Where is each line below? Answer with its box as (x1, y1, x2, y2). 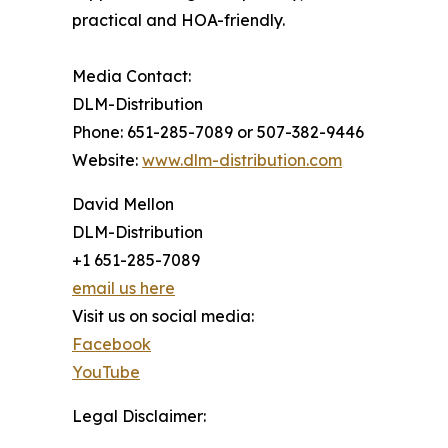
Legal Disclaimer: (72, 406, 206, 427)
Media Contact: (72, 66, 191, 87)
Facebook (72, 334, 151, 355)
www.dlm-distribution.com (142, 150, 342, 171)
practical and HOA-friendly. (72, 10, 285, 31)
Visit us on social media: (72, 306, 254, 327)
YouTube (72, 362, 140, 383)
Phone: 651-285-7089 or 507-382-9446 (72, 122, 364, 143)
